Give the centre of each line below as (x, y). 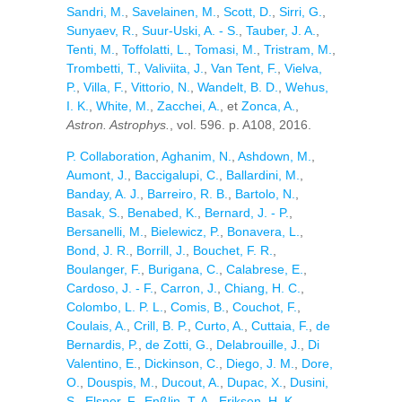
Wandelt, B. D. (238, 87)
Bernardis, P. (102, 345)
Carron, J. (189, 288)
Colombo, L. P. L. (115, 307)
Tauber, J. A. (281, 31)
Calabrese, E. (265, 269)
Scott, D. (248, 12)
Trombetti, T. (102, 68)
